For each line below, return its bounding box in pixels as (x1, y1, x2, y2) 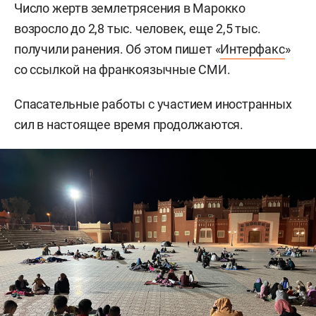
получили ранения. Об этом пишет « (14, 42, 221, 56)
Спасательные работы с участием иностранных (14, 97, 292, 111)
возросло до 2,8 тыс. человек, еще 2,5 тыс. (14, 21, 261, 36)
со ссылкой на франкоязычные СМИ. (14, 62, 231, 77)
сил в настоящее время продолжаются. (14, 117, 243, 132)
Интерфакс (220, 42, 285, 56)
